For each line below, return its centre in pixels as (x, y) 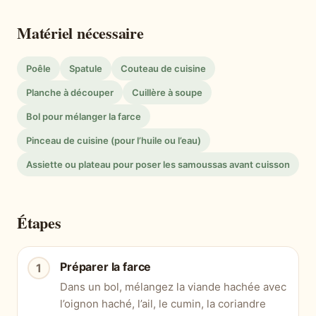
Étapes (39, 223)
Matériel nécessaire (80, 33)
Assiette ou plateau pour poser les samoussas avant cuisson (158, 165)
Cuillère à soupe (167, 93)
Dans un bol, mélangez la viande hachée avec (173, 287)
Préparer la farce (106, 267)
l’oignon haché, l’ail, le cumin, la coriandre (163, 304)
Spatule (86, 69)
